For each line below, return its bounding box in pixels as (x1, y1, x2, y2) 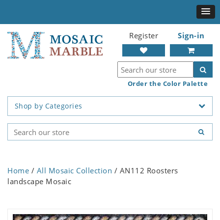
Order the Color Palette (127, 79, 208, 88)
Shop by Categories (14, 101, 82, 111)
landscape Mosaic (7, 176, 71, 187)
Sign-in (178, 30, 205, 40)
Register (129, 30, 158, 40)
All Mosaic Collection (36, 165, 112, 176)
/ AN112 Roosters (112, 165, 178, 176)
